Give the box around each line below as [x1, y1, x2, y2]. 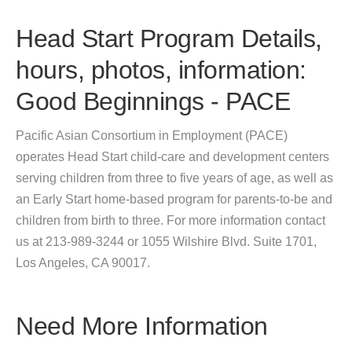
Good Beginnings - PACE [16, 87, 290, 115]
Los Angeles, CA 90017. [16, 256, 150, 269]
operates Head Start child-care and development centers [16, 150, 329, 163]
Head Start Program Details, [16, 24, 322, 53]
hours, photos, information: [16, 56, 306, 84]
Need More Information [16, 312, 268, 340]
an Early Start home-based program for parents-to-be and [16, 192, 332, 206]
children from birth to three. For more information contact [16, 214, 325, 227]
